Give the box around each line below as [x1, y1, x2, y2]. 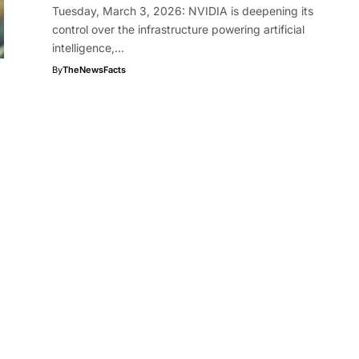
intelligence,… [51, 41, 124, 54]
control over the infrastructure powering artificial [51, 22, 305, 36]
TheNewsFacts [62, 64, 126, 75]
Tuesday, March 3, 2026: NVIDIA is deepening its [51, 4, 313, 18]
